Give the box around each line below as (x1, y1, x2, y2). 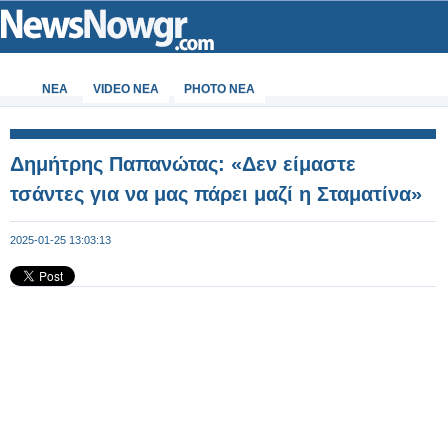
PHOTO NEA (184, 82, 255, 96)
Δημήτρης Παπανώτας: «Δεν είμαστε (10, 153, 356, 175)
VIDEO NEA (93, 82, 159, 96)
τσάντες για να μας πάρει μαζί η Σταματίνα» (10, 183, 422, 205)
